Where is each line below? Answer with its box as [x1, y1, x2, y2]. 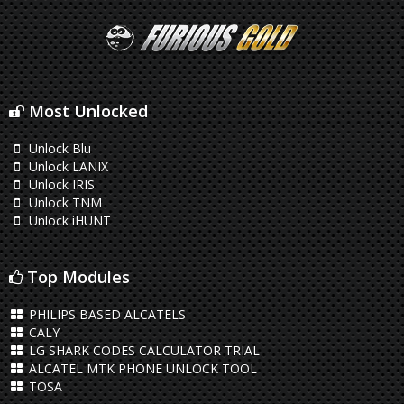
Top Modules [23, 266, 130, 288]
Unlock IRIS [24, 176, 95, 193]
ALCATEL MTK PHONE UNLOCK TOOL [24, 360, 257, 377]
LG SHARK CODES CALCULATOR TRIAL [24, 342, 260, 359]
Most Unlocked [24, 100, 148, 122]
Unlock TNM [24, 194, 102, 211]
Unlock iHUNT [24, 212, 111, 229]
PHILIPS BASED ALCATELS [24, 306, 186, 323]
